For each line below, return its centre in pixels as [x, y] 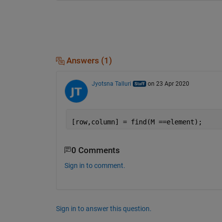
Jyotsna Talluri [111, 83]
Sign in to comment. [95, 166]
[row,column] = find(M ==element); [137, 122]
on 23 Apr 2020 [168, 83]
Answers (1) [88, 60]
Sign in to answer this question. [104, 209]
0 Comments [95, 150]
